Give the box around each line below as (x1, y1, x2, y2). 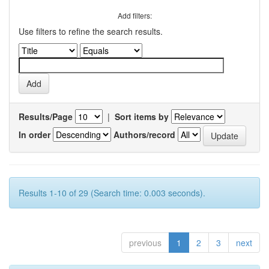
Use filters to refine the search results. (19, 25, 163, 37)
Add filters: (117, 10, 152, 20)
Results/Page (19, 110, 73, 122)
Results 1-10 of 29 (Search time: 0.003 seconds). (19, 187, 205, 199)
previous (129, 237, 162, 249)
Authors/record (113, 128, 175, 141)
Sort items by (115, 110, 169, 122)
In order (19, 128, 50, 141)
